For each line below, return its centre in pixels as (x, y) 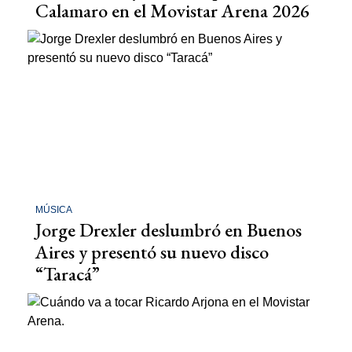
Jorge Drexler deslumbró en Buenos (169, 230)
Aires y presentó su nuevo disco (152, 252)
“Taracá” (68, 274)
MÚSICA (54, 210)
